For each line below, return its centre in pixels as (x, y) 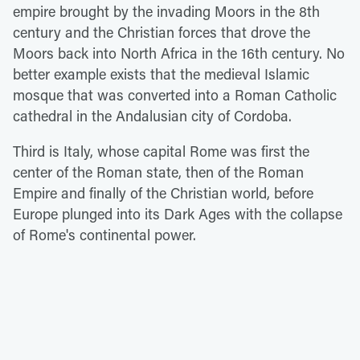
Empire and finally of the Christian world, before (163, 193)
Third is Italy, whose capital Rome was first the (161, 151)
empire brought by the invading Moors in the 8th (166, 11)
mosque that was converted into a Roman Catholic (175, 95)
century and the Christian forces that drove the (162, 32)
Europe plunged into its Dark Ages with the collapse (178, 214)
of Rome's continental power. (104, 235)
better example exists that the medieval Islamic (161, 74)
